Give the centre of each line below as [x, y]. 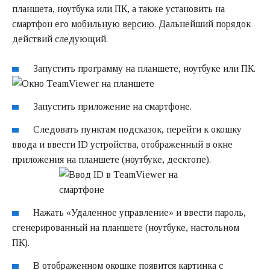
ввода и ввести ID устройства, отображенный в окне [122, 145]
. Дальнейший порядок [202, 24]
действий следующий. [60, 39]
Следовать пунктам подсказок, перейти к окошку [138, 130]
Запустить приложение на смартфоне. [113, 107]
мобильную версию [113, 24]
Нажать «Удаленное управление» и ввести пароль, [140, 212]
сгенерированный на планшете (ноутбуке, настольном [126, 227]
